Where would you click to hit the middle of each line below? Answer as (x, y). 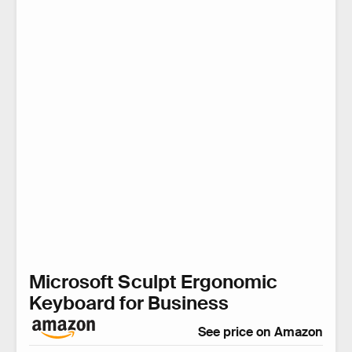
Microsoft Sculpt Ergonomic (153, 282)
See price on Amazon (260, 332)
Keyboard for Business (131, 303)
